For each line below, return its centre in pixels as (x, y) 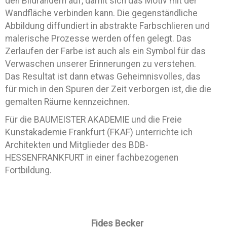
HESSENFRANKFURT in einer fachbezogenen (92, 158)
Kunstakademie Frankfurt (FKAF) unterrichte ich (99, 132)
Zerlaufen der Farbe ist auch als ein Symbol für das (105, 51)
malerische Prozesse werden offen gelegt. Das (98, 39)
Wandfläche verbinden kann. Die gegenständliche (101, 13)
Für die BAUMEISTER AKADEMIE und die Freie (93, 120)
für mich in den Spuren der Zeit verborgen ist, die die (108, 89)
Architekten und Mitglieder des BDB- (77, 145)
